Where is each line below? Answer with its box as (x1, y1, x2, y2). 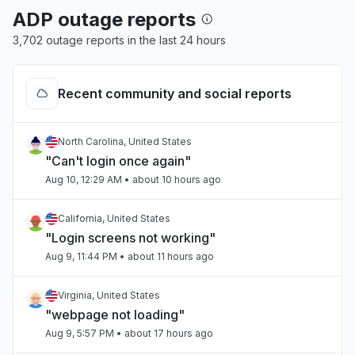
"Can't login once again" (45, 153, 191, 169)
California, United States (58, 212, 170, 224)
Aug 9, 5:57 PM (45, 327, 114, 339)
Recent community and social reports (58, 86, 292, 101)
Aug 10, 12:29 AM (45, 174, 122, 185)
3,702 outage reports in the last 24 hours (13, 33, 226, 47)
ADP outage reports (13, 8, 200, 31)
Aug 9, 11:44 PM (45, 250, 117, 262)
